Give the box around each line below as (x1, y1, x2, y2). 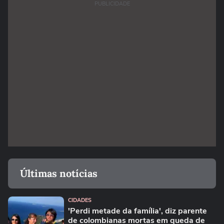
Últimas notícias (20, 167, 97, 179)
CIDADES (68, 196, 91, 204)
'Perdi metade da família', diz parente (68, 205, 207, 216)
